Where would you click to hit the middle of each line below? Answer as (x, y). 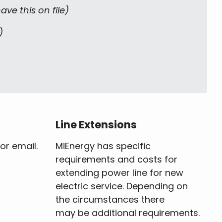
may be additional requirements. (128, 213)
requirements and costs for (116, 160)
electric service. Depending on (122, 186)
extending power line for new (119, 173)
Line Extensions (96, 125)
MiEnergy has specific (103, 146)
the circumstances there (110, 200)
